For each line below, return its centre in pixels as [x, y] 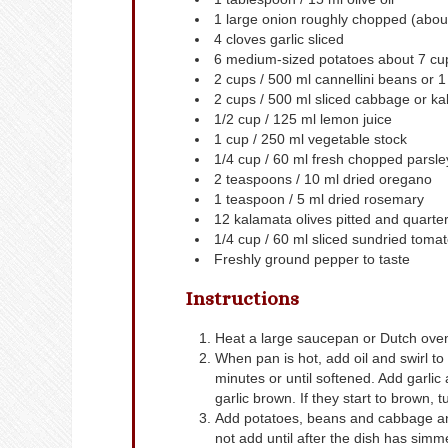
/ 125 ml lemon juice [328, 119]
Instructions [242, 298]
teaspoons [259, 179]
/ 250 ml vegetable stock [330, 139]
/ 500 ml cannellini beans [338, 79]
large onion [261, 19]
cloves [246, 39]
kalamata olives [283, 219]
